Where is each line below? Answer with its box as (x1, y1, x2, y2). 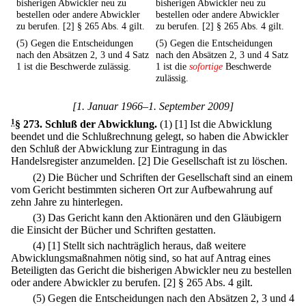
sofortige (189, 61, 223, 72)
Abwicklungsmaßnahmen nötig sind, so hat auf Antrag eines (11, 252, 270, 264)
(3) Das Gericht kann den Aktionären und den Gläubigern (33, 211, 281, 223)
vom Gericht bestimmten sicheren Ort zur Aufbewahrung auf (11, 183, 273, 195)
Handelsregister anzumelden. (11, 155, 135, 167)
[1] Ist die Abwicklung (175, 118, 272, 130)
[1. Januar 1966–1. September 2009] (72, 100, 234, 113)
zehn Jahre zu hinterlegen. (11, 195, 123, 208)
